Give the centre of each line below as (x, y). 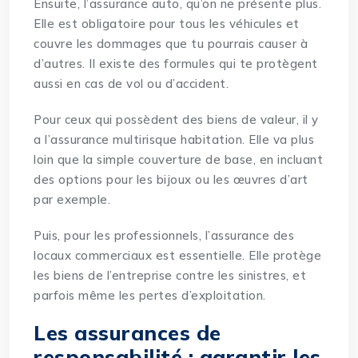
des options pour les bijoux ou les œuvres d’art (171, 180)
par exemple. (72, 200)
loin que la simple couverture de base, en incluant (179, 160)
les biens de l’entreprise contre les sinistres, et (170, 276)
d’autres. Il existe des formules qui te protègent (176, 64)
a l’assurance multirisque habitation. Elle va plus (174, 140)
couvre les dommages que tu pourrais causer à (171, 44)
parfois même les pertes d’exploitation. (150, 296)
